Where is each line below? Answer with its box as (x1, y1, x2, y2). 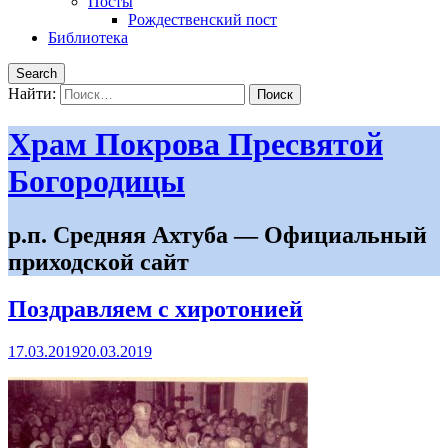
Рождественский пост (128, 11, 277, 28)
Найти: (8, 85, 56, 102)
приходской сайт (8, 248, 189, 275)
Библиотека (48, 29, 128, 46)
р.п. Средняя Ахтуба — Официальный (8, 221, 427, 248)
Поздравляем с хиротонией (8, 295, 303, 322)
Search (16, 66, 57, 81)
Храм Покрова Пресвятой (8, 126, 383, 163)
